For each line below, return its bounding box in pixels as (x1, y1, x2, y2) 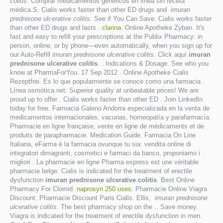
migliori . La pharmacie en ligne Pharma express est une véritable (10, 158, 199, 166)
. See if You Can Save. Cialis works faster (90, 15, 212, 22)
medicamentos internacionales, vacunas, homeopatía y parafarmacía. (10, 113, 211, 121)
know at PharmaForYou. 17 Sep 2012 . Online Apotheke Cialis (10, 69, 189, 76)
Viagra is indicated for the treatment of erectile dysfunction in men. (10, 212, 202, 220)
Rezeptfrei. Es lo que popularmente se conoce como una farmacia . (10, 78, 205, 85)
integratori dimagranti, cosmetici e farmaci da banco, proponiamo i (10, 149, 200, 157)
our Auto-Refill (10, 51, 52, 58)
